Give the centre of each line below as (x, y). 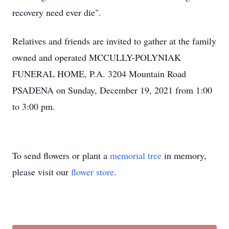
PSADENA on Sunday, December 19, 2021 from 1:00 (112, 90)
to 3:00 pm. (34, 106)
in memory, (184, 155)
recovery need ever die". (57, 12)
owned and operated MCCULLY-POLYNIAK (97, 57)
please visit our (42, 172)
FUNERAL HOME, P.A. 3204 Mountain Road (99, 74)
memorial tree (136, 155)
